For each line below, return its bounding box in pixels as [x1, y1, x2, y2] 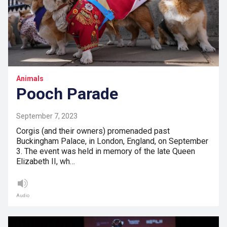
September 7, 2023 [16, 111, 78, 120]
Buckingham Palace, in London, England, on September [16, 136, 208, 146]
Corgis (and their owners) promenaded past [16, 126, 170, 136]
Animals [16, 74, 44, 83]
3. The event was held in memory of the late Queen [16, 146, 195, 156]
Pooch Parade [16, 84, 118, 103]
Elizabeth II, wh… [16, 156, 75, 166]
